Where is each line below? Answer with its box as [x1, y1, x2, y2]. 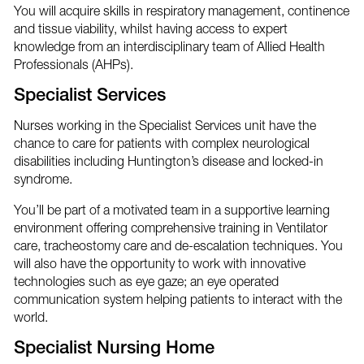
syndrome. [13, 171, 72, 186]
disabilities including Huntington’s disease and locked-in [13, 153, 323, 168]
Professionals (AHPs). [13, 56, 133, 71]
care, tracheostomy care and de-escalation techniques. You [13, 237, 343, 253]
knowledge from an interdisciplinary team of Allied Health [13, 38, 325, 54]
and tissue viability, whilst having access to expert [13, 20, 288, 36]
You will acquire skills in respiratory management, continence [13, 2, 349, 18]
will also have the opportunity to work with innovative [13, 255, 305, 271]
